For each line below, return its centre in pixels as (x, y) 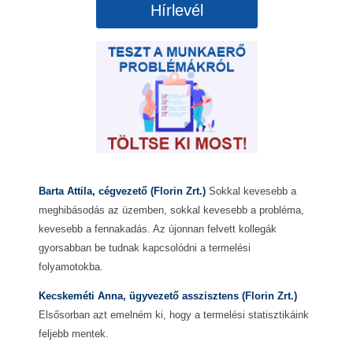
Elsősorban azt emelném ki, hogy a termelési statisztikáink (174, 315)
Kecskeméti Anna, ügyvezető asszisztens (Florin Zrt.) (168, 296)
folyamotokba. (71, 267)
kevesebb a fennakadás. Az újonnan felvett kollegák (158, 229)
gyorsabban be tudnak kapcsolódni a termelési (145, 248)
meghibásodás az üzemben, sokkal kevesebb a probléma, (172, 210)
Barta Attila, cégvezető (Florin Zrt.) (123, 191)
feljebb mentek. (74, 334)
